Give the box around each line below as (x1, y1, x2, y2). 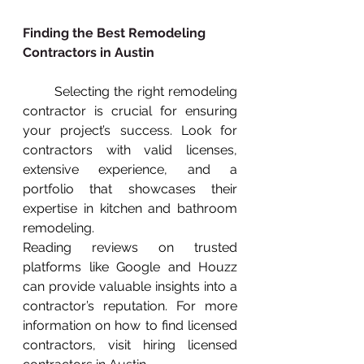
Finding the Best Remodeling (23, 24, 209, 41)
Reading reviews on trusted (23, 239, 237, 255)
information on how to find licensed (23, 317, 237, 333)
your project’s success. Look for (23, 122, 237, 138)
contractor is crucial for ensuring (23, 102, 237, 119)
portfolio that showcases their (23, 180, 237, 197)
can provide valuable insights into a (23, 278, 237, 294)
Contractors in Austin (23, 44, 154, 60)
